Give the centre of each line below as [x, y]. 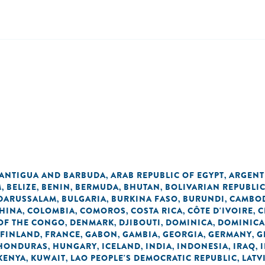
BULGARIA [84, 199]
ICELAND [121, 246]
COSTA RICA [157, 211]
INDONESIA [203, 246]
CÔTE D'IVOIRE [220, 211]
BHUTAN [142, 187]
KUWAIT [48, 258]
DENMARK [92, 222]
